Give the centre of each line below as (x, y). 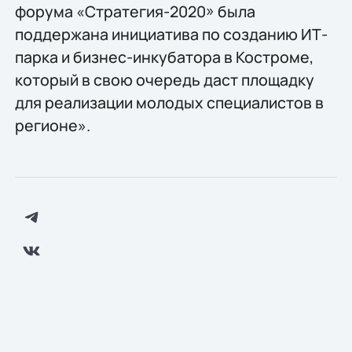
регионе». (52, 125)
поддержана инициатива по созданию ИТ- (171, 34)
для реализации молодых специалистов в (169, 102)
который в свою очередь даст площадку (164, 79)
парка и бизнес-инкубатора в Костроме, (164, 57)
